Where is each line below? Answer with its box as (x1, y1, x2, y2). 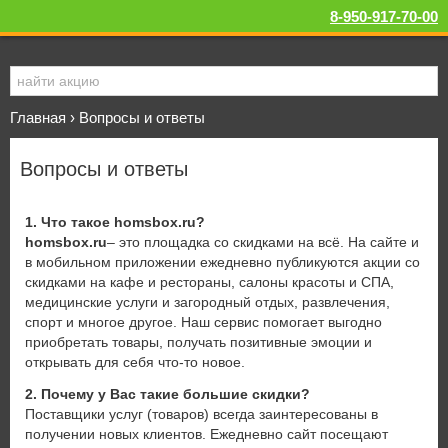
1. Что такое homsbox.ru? (25, 214, 205, 230)
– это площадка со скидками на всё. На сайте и (107, 234, 419, 250)
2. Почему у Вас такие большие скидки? (25, 386, 310, 402)
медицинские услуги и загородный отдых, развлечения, (25, 294, 390, 310)
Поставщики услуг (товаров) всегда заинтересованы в (25, 406, 378, 422)
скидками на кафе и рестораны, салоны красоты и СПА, (25, 274, 394, 290)
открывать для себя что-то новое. (25, 354, 245, 370)
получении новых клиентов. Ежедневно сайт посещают (25, 426, 388, 442)
